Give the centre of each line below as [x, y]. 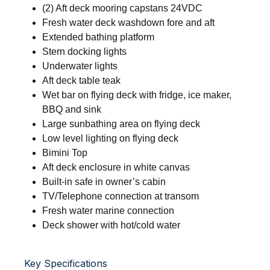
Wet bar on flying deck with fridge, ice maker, [137, 95]
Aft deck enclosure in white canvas [116, 168]
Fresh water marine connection [108, 211]
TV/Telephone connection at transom [121, 196]
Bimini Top [65, 153]
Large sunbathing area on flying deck [121, 124]
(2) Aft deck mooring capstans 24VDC [122, 8]
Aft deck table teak [81, 81]
